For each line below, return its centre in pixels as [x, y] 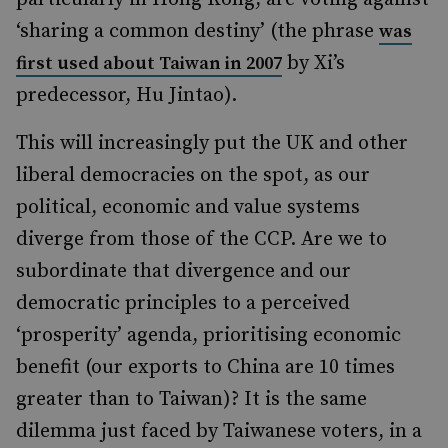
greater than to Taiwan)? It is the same [191, 399]
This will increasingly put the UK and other [212, 143]
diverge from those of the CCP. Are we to [201, 239]
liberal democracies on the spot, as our [193, 175]
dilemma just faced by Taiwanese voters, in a [219, 431]
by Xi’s [313, 63]
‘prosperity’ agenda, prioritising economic [208, 335]
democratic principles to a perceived [183, 303]
